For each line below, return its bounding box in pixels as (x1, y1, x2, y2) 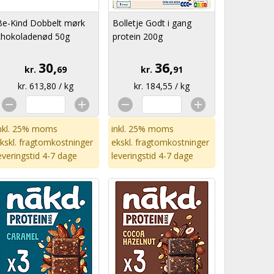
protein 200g (113, 31, 163, 42)
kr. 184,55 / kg (134, 80, 190, 92)
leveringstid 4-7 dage (111, 150, 193, 161)
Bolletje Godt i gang (113, 17, 191, 29)
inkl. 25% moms (111, 123, 174, 135)
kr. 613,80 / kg (18, 80, 73, 92)
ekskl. (111, 136, 135, 148)
